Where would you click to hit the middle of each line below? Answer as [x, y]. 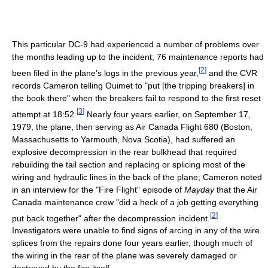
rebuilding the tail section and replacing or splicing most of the [129, 164]
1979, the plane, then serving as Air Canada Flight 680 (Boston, [132, 127]
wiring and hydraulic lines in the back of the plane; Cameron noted [137, 177]
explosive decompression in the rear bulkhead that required [124, 152]
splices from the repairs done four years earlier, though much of [132, 243]
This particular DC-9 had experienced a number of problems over [135, 45]
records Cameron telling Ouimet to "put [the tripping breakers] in [133, 86]
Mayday [199, 189]
